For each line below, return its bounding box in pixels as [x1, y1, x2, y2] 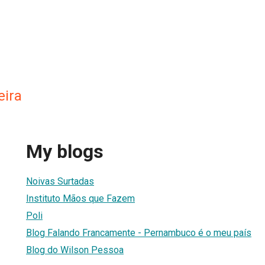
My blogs [26, 140, 104, 163]
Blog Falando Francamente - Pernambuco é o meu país [26, 227, 251, 238]
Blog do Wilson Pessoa [26, 244, 124, 256]
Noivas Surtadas [26, 175, 94, 187]
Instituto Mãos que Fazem [26, 192, 135, 204]
